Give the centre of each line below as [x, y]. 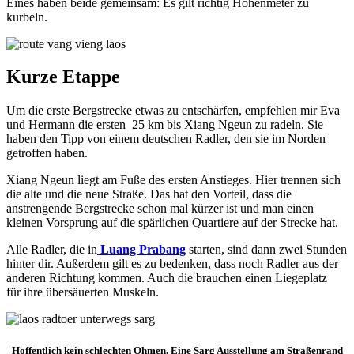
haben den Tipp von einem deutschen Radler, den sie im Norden [166, 139]
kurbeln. [27, 17]
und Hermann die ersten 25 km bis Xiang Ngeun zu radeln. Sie [165, 125]
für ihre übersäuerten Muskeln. [83, 292]
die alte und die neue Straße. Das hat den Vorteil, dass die [149, 194]
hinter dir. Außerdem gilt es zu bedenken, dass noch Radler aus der [172, 264]
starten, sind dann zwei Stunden [266, 250]
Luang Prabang [141, 250]
